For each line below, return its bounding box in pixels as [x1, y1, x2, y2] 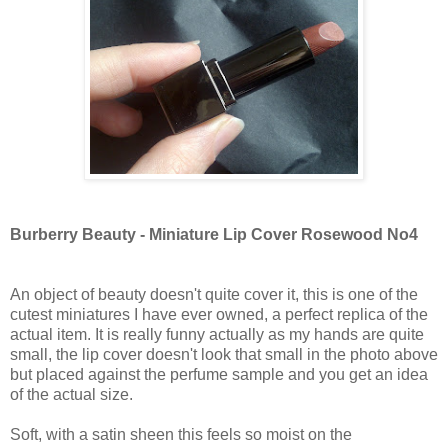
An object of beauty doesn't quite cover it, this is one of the [10, 286, 418, 304]
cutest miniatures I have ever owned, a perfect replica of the [10, 306, 428, 324]
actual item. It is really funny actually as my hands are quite [10, 326, 424, 344]
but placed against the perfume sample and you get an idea [10, 366, 428, 384]
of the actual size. [10, 386, 133, 404]
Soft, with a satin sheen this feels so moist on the [10, 426, 352, 444]
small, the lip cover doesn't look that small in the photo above [10, 346, 438, 364]
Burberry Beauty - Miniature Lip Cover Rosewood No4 [10, 226, 418, 244]
